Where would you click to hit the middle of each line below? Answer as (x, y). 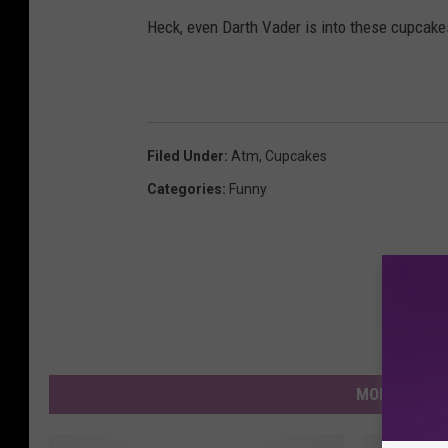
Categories (184, 188)
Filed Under (185, 155)
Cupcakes (296, 155)
